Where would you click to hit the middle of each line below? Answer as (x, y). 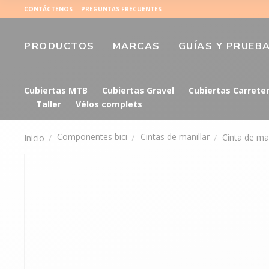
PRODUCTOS (59, 47)
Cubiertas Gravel (138, 91)
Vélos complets (109, 104)
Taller (49, 104)
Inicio (34, 138)
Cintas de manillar (175, 137)
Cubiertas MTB (56, 91)
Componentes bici (92, 137)
